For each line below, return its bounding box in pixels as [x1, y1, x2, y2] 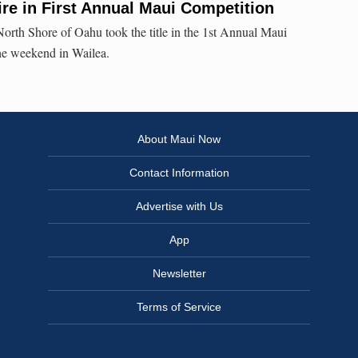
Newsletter [152, 267, 206, 280]
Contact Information [129, 166, 229, 180]
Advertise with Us [135, 200, 223, 213]
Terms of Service [137, 300, 221, 314]
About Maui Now [137, 133, 221, 146]
